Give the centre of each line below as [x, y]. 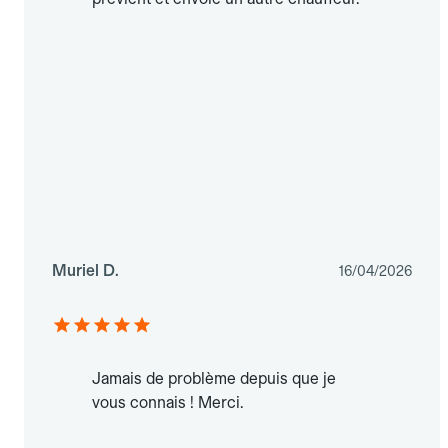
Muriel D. [85, 271]
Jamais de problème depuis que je [214, 379]
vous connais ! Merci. [167, 403]
